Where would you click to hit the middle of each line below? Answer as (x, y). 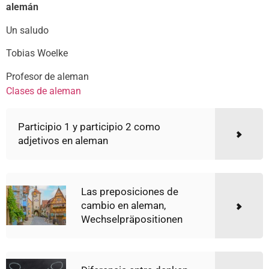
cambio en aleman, (123, 205)
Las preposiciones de (130, 191)
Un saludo (27, 30)
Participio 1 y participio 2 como (89, 126)
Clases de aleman (44, 91)
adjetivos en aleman (63, 140)
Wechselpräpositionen (132, 219)
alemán (22, 7)
